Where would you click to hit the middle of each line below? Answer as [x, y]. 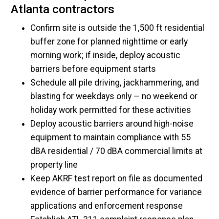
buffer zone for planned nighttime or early [109, 42]
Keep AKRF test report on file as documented [117, 179]
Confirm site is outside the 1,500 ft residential [118, 28]
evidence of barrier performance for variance [116, 192]
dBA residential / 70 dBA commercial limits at [117, 151]
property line [54, 165]
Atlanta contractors [63, 9]
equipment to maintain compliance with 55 [111, 138]
